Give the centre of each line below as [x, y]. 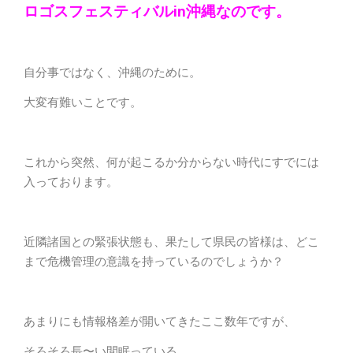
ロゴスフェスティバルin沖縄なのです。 [157, 12]
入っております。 [71, 182]
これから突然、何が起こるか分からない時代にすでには [171, 163]
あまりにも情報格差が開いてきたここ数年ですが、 [160, 322]
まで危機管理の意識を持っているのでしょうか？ [154, 262]
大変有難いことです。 [83, 103]
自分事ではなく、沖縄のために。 [112, 73]
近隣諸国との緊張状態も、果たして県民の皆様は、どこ [171, 242]
